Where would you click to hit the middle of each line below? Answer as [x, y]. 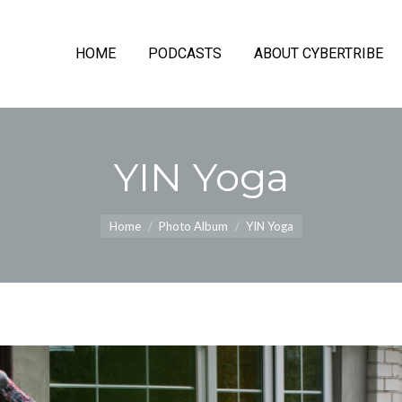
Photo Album [193, 226]
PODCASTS [184, 53]
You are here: [144, 214]
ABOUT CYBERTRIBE [318, 53]
